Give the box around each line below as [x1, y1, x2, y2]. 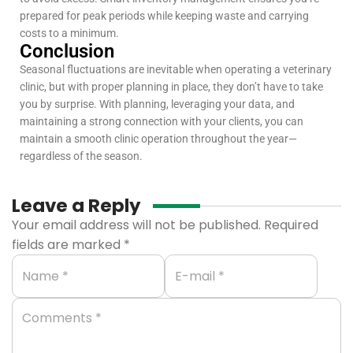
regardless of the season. [20, 150, 143, 163]
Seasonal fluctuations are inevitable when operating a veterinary [20, 63, 332, 76]
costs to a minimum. [20, 27, 119, 40]
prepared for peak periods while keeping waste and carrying [20, 9, 309, 23]
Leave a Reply [12, 193, 141, 219]
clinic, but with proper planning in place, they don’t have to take [20, 80, 323, 94]
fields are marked [12, 236, 124, 255]
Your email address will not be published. [12, 216, 261, 235]
